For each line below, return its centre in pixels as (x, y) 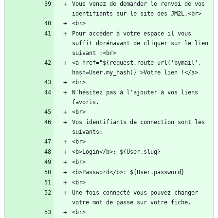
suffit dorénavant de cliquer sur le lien (140, 44)
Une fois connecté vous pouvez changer (135, 193)
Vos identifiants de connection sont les (138, 122)
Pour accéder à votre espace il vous (132, 34)
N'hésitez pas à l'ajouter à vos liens (135, 93)
